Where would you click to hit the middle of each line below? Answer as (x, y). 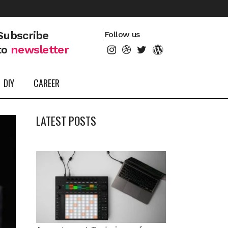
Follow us (122, 34)
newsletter (39, 50)
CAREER (47, 83)
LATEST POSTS (66, 121)
